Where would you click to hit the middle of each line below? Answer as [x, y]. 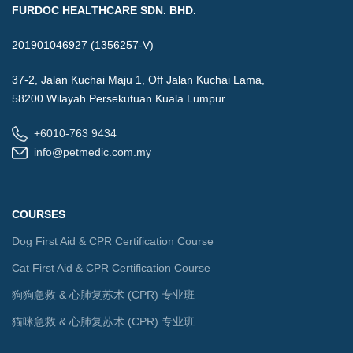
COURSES [39, 215]
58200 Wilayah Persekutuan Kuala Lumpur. [120, 99]
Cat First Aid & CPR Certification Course [111, 268]
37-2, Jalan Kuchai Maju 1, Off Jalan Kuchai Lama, [138, 80]
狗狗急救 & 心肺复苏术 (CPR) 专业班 [103, 295]
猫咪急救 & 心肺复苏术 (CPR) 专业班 [103, 322]
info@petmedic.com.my [93, 152]
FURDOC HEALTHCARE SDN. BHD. [104, 11]
